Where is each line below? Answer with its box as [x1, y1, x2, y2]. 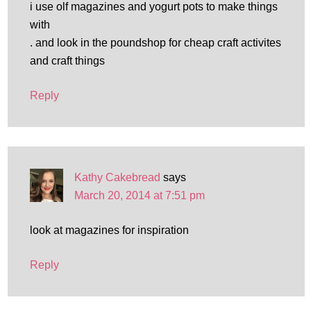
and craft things [29, 55, 105, 67]
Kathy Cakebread [74, 171, 160, 183]
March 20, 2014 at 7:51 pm [74, 190, 205, 201]
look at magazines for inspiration [29, 224, 189, 236]
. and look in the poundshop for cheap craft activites [29, 37, 281, 49]
